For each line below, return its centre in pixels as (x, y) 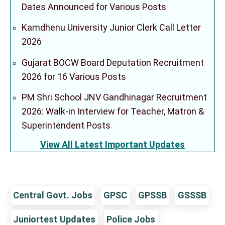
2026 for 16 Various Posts (74, 76)
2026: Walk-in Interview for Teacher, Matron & (113, 111)
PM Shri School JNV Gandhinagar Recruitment (114, 97)
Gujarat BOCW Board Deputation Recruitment (113, 62)
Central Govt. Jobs (53, 195)
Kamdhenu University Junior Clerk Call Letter (111, 27)
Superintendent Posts (66, 125)
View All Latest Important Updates (113, 144)
